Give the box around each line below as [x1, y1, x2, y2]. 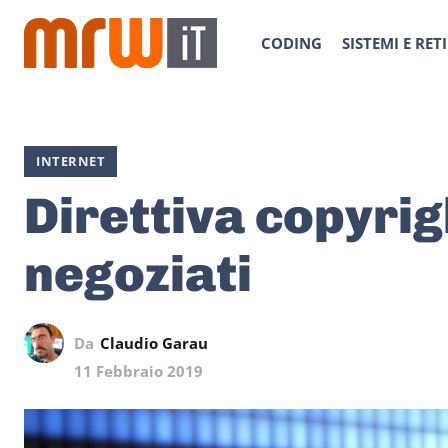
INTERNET [36, 152, 105, 170]
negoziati [24, 244, 252, 304]
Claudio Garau [100, 332, 208, 353]
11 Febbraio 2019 [74, 361, 203, 382]
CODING [261, 33, 322, 53]
